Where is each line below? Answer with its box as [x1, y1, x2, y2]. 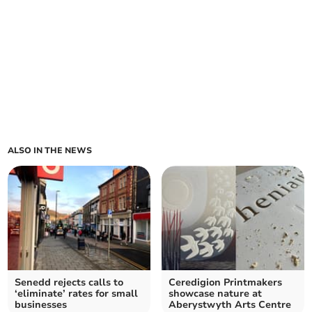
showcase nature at [169, 286, 262, 300]
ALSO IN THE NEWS [8, 144, 93, 156]
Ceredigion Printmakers [169, 275, 282, 289]
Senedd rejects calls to [15, 275, 124, 289]
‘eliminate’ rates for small [15, 286, 139, 300]
